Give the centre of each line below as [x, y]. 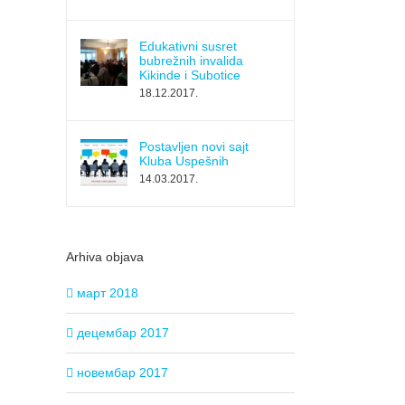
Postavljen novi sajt [194, 147]
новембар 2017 [122, 372]
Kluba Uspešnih [184, 161]
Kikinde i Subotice [190, 75]
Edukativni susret [188, 47]
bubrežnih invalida [191, 61]
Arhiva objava [105, 257]
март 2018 [108, 292]
